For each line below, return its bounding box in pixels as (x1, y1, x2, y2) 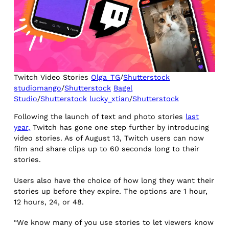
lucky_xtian (89, 95, 130, 103)
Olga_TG (91, 73, 121, 82)
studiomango (14, 84, 62, 93)
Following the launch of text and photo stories (14, 112, 186, 121)
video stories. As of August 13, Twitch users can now (14, 134, 204, 143)
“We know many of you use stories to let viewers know (14, 218, 214, 226)
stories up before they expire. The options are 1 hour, (14, 187, 208, 195)
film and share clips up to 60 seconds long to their (14, 145, 200, 153)
